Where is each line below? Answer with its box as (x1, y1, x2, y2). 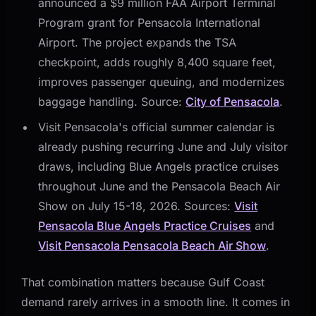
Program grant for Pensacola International (38, 15, 261, 30)
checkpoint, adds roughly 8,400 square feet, (38, 54, 276, 69)
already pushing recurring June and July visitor (38, 139, 288, 154)
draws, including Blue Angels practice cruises (38, 159, 279, 174)
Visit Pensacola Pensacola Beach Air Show (38, 238, 267, 253)
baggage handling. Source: (38, 94, 186, 109)
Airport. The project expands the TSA (38, 35, 237, 49)
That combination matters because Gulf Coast (21, 274, 265, 289)
